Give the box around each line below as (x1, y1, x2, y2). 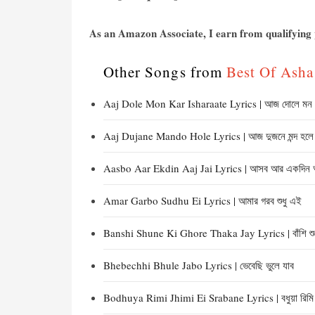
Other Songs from (103, 62, 226, 82)
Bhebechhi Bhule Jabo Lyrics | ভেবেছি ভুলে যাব (103, 258, 294, 272)
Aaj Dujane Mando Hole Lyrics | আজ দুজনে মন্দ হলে (103, 129, 314, 143)
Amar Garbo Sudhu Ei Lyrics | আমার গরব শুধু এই (103, 193, 302, 207)
